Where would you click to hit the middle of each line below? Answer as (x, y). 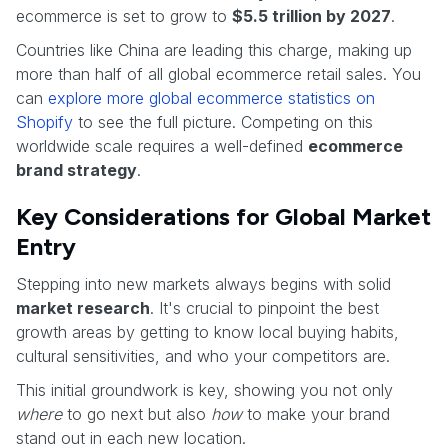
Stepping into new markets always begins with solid (203, 283)
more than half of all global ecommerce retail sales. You (218, 73)
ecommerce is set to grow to (124, 15)
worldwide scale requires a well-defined (162, 145)
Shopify (44, 121)
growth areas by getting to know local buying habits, (207, 331)
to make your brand (316, 413)
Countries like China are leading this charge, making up (214, 49)
